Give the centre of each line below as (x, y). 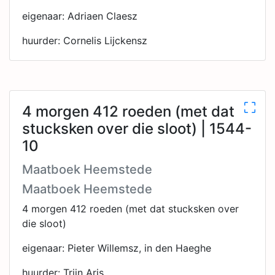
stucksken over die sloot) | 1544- (137, 129)
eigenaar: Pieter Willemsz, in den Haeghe (117, 248)
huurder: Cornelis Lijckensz (85, 41)
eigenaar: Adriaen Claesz (80, 16)
